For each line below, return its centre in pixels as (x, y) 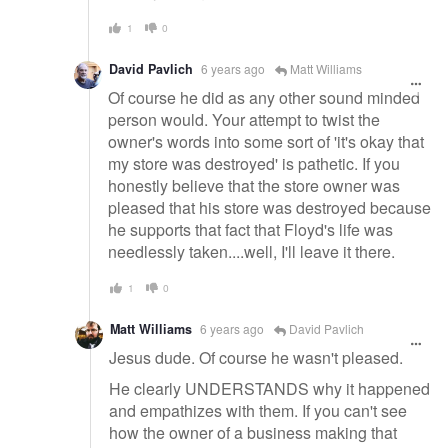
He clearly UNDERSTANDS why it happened (269, 389)
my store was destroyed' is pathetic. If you (254, 163)
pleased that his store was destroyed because (269, 207)
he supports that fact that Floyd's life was (250, 229)
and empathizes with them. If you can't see (258, 411)
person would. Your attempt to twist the (244, 119)
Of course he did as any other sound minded (264, 97)
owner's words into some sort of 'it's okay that (266, 141)
